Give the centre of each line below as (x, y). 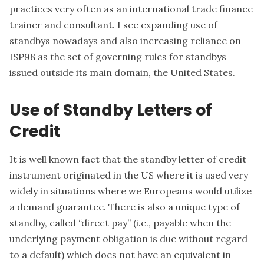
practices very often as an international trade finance (131, 9)
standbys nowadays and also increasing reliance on (125, 40)
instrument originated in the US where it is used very (129, 175)
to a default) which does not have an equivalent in (120, 255)
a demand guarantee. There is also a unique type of (125, 207)
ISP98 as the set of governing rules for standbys (118, 56)
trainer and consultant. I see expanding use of (113, 24)
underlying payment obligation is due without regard (128, 239)
